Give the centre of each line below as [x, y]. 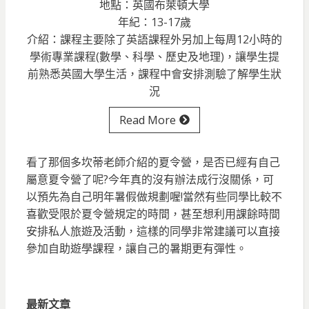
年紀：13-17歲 [154, 22]
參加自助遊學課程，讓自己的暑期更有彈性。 [136, 248]
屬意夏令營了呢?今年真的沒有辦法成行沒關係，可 [150, 179]
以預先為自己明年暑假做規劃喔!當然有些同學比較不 [154, 196]
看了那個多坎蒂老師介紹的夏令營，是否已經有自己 [153, 162]
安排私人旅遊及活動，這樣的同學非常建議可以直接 [153, 231]
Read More [147, 120]
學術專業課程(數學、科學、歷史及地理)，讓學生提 [154, 56]
